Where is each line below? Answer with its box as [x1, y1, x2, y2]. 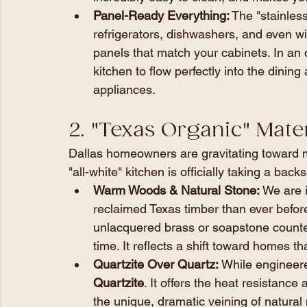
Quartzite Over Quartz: [93, 256, 219, 271]
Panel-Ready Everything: [93, 8, 230, 23]
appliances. [93, 82, 156, 97]
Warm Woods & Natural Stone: [93, 182, 260, 197]
